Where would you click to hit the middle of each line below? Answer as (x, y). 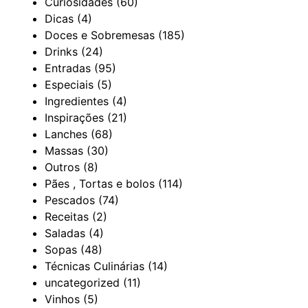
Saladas (65, 233)
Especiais (69, 84)
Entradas (68, 68)
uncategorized (82, 282)
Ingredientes (77, 101)
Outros (63, 167)
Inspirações (75, 117)
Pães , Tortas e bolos (100, 183)
